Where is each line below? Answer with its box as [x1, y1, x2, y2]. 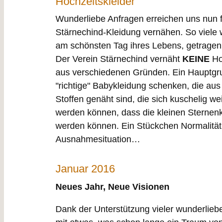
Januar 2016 [55, 162, 115, 175]
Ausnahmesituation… [55, 134, 140, 145]
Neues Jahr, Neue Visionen [55, 181, 169, 192]
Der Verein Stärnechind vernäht [55, 54, 182, 64]
